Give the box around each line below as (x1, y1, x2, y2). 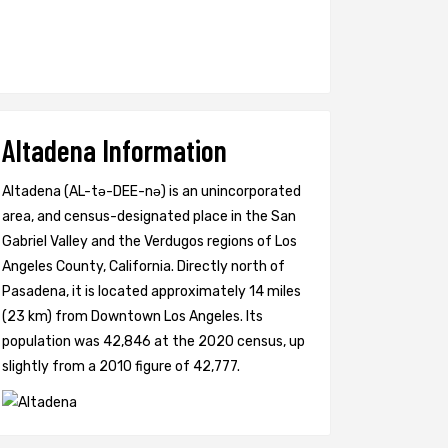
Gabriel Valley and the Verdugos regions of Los (2, 233, 297, 250)
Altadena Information (2, 132, 227, 168)
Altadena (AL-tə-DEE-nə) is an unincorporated (2, 183, 301, 200)
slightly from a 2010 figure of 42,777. (2, 358, 240, 375)
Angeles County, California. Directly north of (2, 258, 285, 275)
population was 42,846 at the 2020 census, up (2, 333, 305, 350)
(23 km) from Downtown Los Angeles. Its (2, 308, 263, 325)
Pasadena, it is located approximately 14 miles (2, 283, 301, 300)
